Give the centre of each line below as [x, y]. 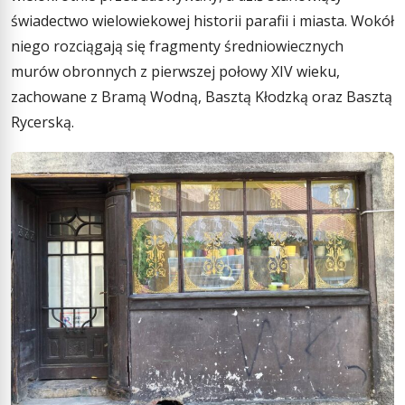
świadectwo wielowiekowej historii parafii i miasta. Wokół [202, 20]
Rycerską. [42, 122]
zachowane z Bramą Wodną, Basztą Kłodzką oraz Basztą [202, 96]
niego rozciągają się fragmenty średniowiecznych [177, 46]
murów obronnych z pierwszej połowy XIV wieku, [175, 71]
